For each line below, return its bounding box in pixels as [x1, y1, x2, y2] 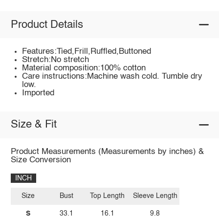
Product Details [10, 19, 83, 30]
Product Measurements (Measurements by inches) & [10, 147, 204, 156]
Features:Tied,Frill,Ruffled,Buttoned [22, 47, 152, 56]
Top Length [90, 193, 125, 200]
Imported [22, 89, 55, 98]
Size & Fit [10, 119, 57, 131]
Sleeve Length [132, 193, 177, 200]
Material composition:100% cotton [22, 64, 146, 73]
